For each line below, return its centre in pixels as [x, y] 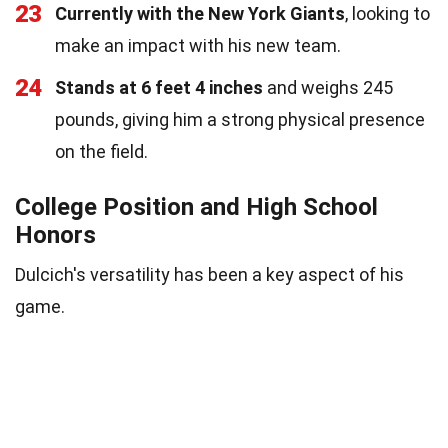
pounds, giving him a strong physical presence [240, 119]
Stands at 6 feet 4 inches [159, 87]
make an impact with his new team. [198, 45]
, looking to [387, 13]
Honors [55, 234]
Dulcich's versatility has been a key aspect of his [209, 274]
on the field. [101, 151]
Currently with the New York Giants [200, 13]
